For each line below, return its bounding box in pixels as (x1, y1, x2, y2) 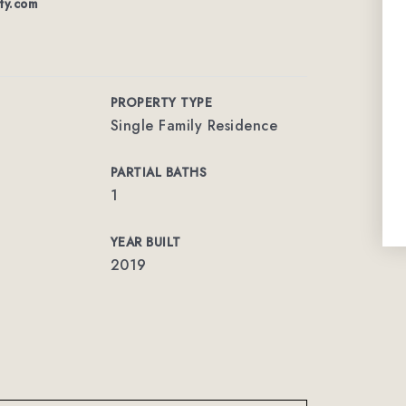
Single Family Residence (110, 115, 278, 136)
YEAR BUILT (110, 233, 181, 251)
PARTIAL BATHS (110, 163, 208, 181)
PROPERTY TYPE (110, 93, 213, 111)
